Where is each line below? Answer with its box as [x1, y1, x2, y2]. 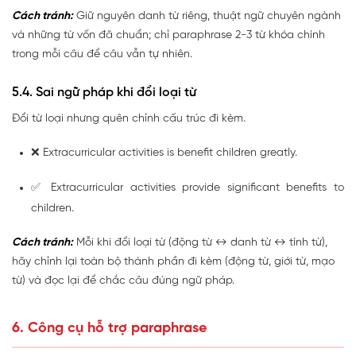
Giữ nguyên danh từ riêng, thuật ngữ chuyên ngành [73, 10, 341, 22]
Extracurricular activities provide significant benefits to [51, 181, 345, 194]
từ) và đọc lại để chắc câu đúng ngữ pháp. [12, 274, 234, 287]
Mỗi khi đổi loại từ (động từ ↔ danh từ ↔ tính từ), [73, 236, 327, 249]
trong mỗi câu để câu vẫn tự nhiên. [12, 48, 192, 60]
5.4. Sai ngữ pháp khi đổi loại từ [12, 85, 196, 99]
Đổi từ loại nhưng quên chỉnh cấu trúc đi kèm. [12, 112, 246, 125]
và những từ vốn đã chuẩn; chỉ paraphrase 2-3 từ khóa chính [12, 29, 325, 41]
